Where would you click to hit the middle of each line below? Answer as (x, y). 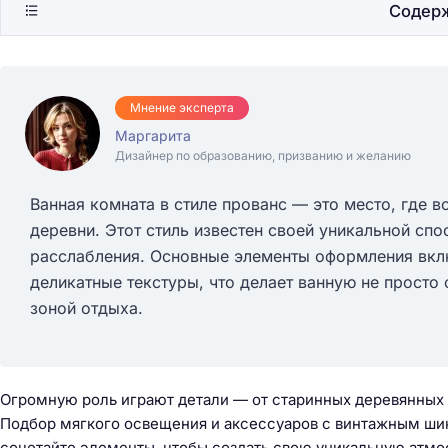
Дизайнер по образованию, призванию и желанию (263, 155)
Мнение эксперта (182, 107)
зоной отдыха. (86, 307)
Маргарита (153, 135)
